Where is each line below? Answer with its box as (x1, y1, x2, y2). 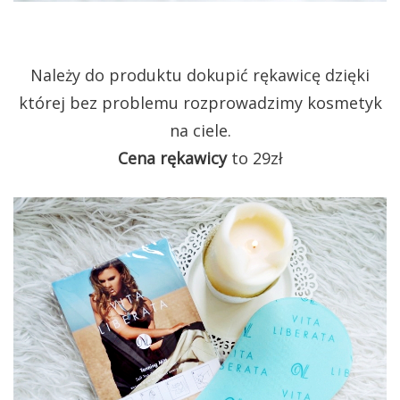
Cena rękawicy (117, 146, 231, 169)
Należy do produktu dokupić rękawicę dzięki (30, 63, 370, 86)
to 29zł (230, 146, 283, 169)
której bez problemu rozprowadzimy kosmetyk (18, 91, 382, 113)
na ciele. (169, 119, 231, 141)
